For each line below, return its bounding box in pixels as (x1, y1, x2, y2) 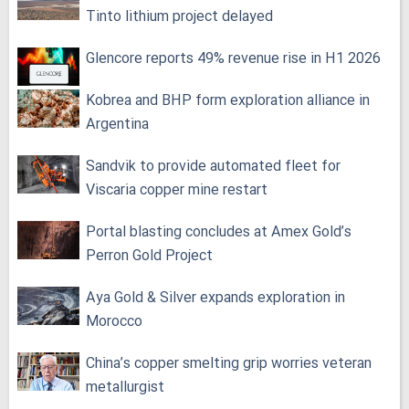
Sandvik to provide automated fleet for (86, 155, 341, 178)
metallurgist (86, 376, 164, 399)
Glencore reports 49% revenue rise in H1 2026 (86, 47, 381, 70)
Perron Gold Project (86, 245, 213, 267)
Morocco (86, 310, 142, 333)
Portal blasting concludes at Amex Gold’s (86, 221, 351, 244)
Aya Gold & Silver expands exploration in (86, 287, 345, 309)
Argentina (86, 113, 149, 136)
